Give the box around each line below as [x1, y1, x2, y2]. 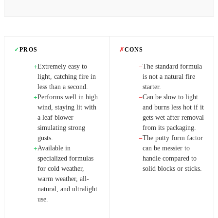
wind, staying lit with [37, 103, 96, 111]
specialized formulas [37, 154, 93, 162]
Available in [37, 144, 71, 152]
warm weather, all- [37, 175, 89, 182]
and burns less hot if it [142, 103, 204, 111]
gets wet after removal [142, 113, 204, 121]
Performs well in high [37, 93, 98, 101]
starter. [142, 83, 161, 91]
